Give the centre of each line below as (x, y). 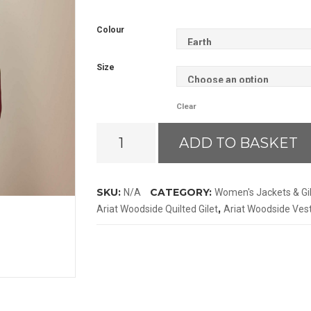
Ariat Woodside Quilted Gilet (157, 209)
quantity (115, 182)
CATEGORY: (182, 193)
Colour (110, 30)
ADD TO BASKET (238, 143)
